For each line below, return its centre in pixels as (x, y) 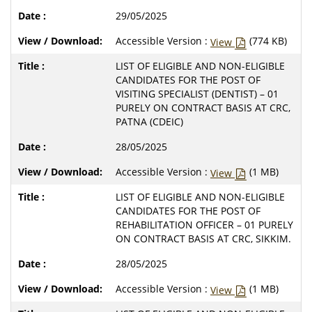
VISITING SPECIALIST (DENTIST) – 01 (197, 93)
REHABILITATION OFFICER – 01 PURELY (204, 224)
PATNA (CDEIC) (149, 121)
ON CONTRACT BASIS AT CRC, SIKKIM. (203, 238)
